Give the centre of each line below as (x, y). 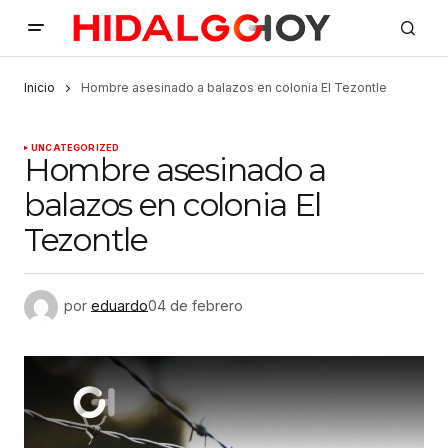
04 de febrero (195, 306)
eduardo (119, 306)
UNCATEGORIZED (75, 148)
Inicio (39, 87)
